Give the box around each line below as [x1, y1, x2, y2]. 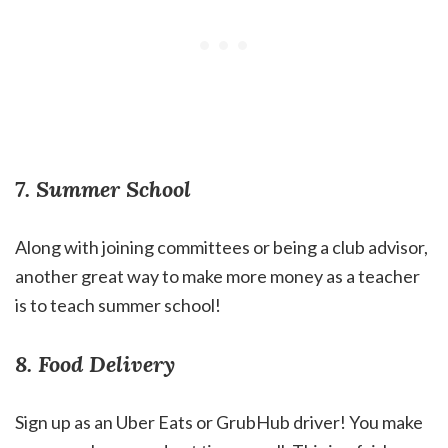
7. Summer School [15, 175, 191, 204]
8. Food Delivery [15, 350, 175, 379]
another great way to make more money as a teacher [15, 265, 420, 288]
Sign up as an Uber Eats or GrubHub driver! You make [15, 411, 423, 434]
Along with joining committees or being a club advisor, [15, 236, 428, 259]
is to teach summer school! [15, 294, 221, 317]
